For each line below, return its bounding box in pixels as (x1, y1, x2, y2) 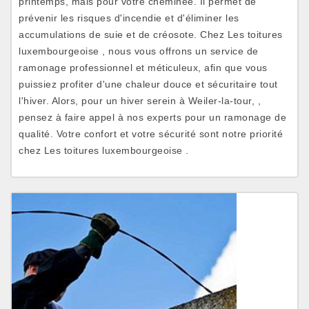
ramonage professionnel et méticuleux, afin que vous (19, 62, 268, 73)
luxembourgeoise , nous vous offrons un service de (19, 46, 259, 57)
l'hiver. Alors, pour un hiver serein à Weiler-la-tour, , (19, 95, 261, 106)
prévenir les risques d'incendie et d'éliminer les (19, 12, 239, 23)
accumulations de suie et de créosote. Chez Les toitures (19, 29, 283, 40)
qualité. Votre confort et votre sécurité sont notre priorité (19, 128, 283, 139)
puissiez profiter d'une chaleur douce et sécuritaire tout (19, 79, 278, 90)
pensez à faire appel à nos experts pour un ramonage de (19, 112, 286, 123)
